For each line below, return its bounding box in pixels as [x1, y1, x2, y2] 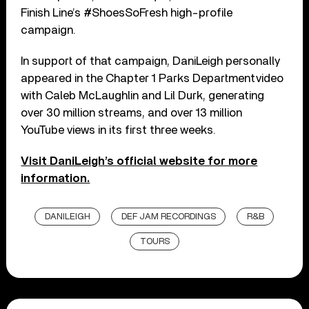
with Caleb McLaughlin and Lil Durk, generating [21, 89, 265, 101]
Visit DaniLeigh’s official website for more [21, 154, 258, 167]
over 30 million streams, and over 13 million [21, 106, 243, 119]
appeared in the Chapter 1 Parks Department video [21, 72, 284, 84]
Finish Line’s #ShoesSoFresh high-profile [21, 6, 233, 19]
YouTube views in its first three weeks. [21, 123, 217, 136]
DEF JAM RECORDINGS [121, 212, 217, 221]
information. [21, 172, 90, 184]
